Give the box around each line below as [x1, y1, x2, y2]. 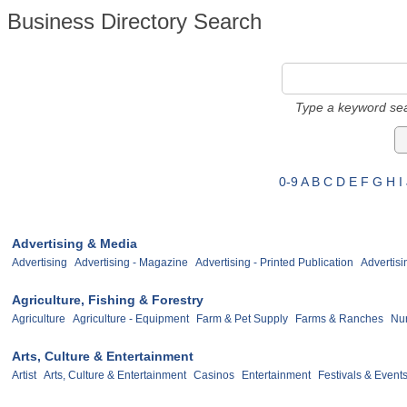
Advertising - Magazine [74, 255, 188, 269]
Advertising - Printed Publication [195, 255, 353, 269]
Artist [12, 368, 36, 382]
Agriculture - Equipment [73, 312, 189, 325]
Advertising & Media [12, 236, 137, 251]
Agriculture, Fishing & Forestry [12, 292, 203, 307]
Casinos [194, 368, 234, 382]
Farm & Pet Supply [196, 312, 288, 325]
